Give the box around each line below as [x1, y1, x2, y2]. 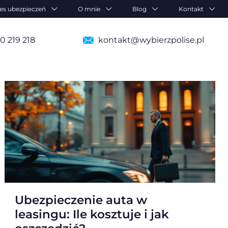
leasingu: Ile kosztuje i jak [15, 207, 169, 221]
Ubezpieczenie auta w [15, 193, 148, 207]
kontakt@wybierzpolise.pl [98, 35, 205, 45]
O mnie [78, 5, 100, 13]
